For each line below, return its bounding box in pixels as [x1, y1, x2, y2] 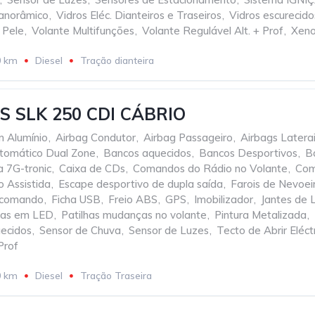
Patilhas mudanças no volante [61, 208, 207, 221]
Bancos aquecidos [103, 146, 191, 160]
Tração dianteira [80, 54, 154, 67]
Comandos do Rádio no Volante [133, 162, 288, 175]
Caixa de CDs [59, 162, 125, 175]
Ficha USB [51, 193, 101, 206]
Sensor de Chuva [39, 224, 121, 237]
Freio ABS [108, 193, 157, 206]
